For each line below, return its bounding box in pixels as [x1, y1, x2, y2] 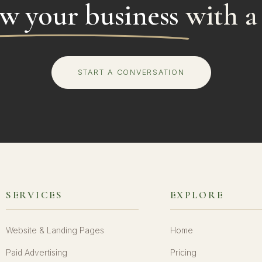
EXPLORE [170, 188, 224, 201]
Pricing [170, 247, 196, 257]
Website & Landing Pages [5, 225, 104, 235]
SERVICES [5, 188, 63, 201]
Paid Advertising [5, 247, 67, 257]
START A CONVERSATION [77, 67, 185, 77]
